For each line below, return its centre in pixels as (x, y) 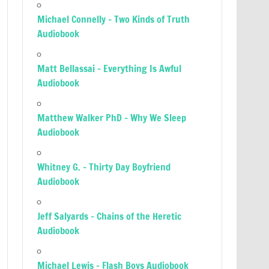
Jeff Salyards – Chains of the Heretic (110, 216)
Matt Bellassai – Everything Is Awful (110, 68)
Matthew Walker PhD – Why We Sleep (112, 118)
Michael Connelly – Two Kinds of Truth (114, 19)
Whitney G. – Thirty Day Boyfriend (104, 167)
